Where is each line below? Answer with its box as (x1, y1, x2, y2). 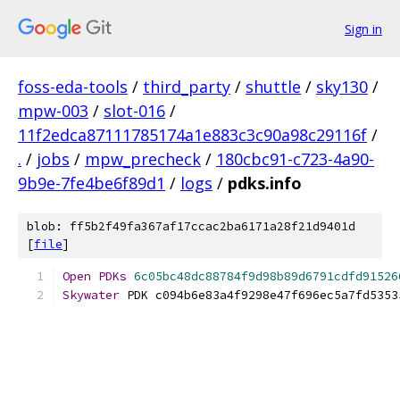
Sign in (345, 20, 382, 37)
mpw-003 (18, 100, 88, 121)
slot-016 (104, 100, 165, 121)
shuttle (246, 76, 301, 97)
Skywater (62, 287, 120, 303)
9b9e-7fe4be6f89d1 (18, 172, 165, 194)
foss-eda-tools (18, 76, 128, 97)
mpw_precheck (85, 148, 201, 170)
